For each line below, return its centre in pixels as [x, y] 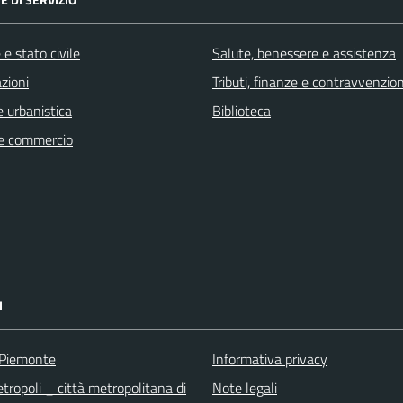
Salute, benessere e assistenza [304, 53]
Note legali [245, 387]
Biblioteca [242, 110]
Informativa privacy [270, 358]
